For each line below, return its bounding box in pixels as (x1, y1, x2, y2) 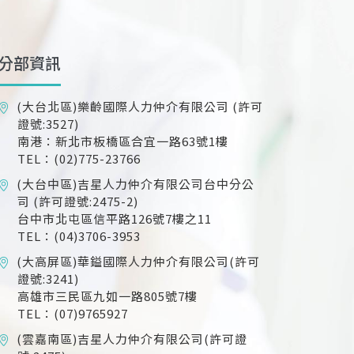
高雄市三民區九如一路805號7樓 (17, 288, 198, 304)
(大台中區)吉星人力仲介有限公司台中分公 (16, 175, 254, 192)
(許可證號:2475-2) (29, 193, 138, 209)
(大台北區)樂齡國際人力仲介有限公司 (16, 98, 229, 115)
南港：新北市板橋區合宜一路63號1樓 (17, 133, 228, 149)
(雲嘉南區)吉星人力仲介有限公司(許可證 (16, 330, 247, 347)
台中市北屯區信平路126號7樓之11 (17, 210, 212, 227)
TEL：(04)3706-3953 (17, 228, 141, 244)
